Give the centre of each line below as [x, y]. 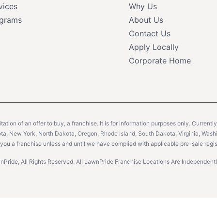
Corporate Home [160, 60]
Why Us [143, 6]
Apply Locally [154, 47]
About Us [146, 20]
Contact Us [149, 33]
